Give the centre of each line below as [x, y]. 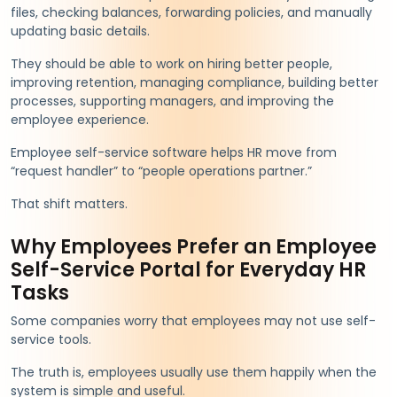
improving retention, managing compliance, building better [195, 82]
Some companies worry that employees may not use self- [193, 320]
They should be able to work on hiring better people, [171, 63]
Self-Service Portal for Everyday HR [188, 269]
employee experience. [80, 119]
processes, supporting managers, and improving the [172, 101]
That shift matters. [69, 203]
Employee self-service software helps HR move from [174, 152]
